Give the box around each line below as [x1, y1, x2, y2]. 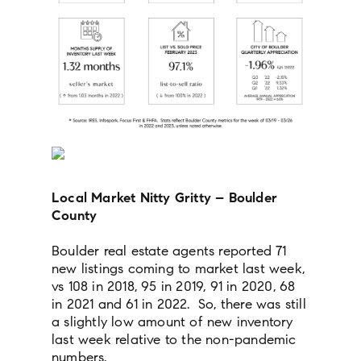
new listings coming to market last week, [52, 260, 305, 278]
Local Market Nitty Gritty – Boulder [52, 189, 277, 207]
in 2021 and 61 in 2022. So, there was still [52, 296, 306, 313]
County [52, 207, 98, 225]
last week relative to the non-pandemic [52, 331, 297, 349]
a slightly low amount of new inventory [52, 313, 293, 331]
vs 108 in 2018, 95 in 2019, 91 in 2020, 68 [52, 278, 296, 296]
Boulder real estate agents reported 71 [52, 243, 287, 260]
